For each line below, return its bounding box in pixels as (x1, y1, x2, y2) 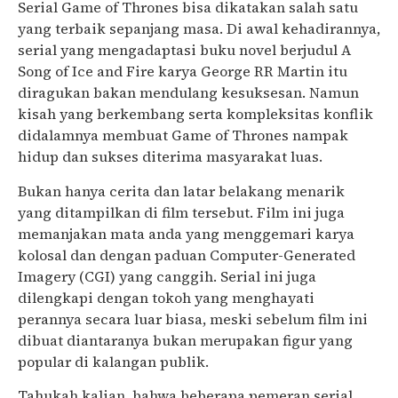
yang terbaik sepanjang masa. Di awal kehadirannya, (18, 19, 380, 39)
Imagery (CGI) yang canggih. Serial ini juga (18, 266, 316, 286)
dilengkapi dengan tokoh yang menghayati (18, 287, 314, 307)
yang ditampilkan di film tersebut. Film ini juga (18, 202, 345, 222)
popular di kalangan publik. (18, 351, 209, 371)
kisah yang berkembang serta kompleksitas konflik (18, 104, 373, 124)
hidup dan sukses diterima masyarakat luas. (18, 147, 322, 167)
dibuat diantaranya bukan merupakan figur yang (18, 330, 353, 350)
